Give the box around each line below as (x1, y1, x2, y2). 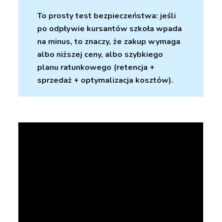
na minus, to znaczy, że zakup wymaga (37, 36, 181, 48)
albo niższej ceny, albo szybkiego (37, 49, 164, 60)
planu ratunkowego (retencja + (37, 62, 155, 73)
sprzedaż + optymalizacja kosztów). (37, 75, 174, 86)
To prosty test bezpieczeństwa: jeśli (37, 10, 176, 22)
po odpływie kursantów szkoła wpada (37, 23, 182, 35)
